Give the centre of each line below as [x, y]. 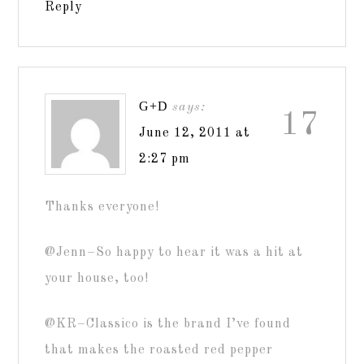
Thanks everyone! [102, 207]
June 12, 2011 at [195, 133]
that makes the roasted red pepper [159, 350]
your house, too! [97, 279]
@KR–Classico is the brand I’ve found [168, 324]
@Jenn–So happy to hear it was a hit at [174, 253]
